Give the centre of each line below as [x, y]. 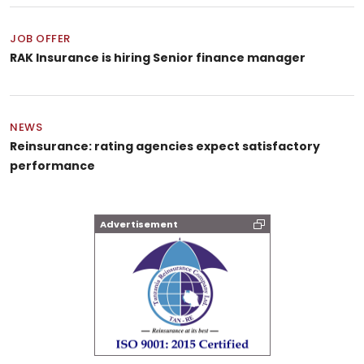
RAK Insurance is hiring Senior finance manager [158, 58]
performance [52, 166]
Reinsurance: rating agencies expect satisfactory [165, 147]
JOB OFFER [40, 39]
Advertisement [139, 225]
